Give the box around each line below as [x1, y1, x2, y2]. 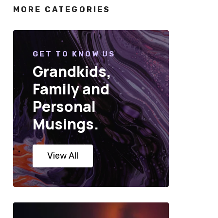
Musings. [32, 114, 99, 134]
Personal [32, 96, 96, 117]
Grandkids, [32, 61, 111, 82]
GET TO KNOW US [32, 50, 115, 59]
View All [47, 150, 78, 162]
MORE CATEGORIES [13, 5, 111, 15]
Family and [32, 79, 109, 99]
